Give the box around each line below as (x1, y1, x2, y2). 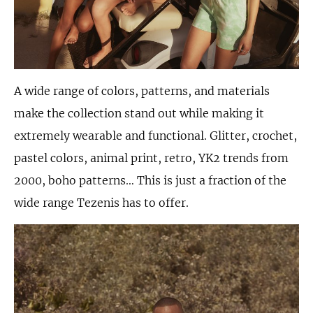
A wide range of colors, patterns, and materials (14, 84, 270, 99)
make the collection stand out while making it (14, 106, 264, 121)
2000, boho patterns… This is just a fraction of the (14, 173, 286, 188)
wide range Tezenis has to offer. (14, 196, 189, 210)
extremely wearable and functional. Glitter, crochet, (14, 129, 297, 143)
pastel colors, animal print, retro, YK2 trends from (14, 151, 289, 166)
